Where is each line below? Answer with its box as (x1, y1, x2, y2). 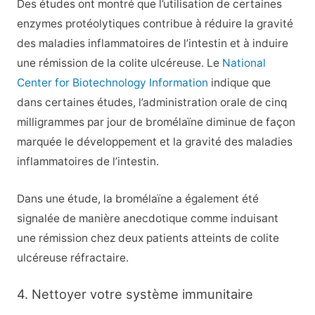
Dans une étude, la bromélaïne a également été (16, 191, 259, 205)
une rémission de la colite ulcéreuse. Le (16, 56, 222, 70)
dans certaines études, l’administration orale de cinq (16, 95, 287, 109)
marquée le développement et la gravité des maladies (16, 134, 292, 148)
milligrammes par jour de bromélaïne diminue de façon (16, 115, 295, 129)
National (221, 56, 266, 70)
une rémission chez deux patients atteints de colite (16, 231, 279, 245)
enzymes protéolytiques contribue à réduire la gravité (16, 16, 293, 30)
